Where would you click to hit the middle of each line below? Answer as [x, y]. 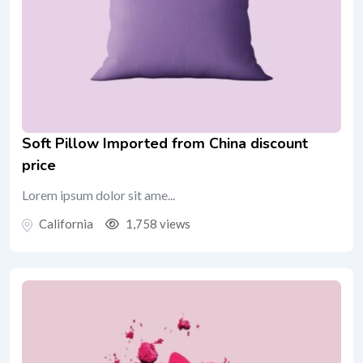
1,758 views [157, 224]
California [66, 224]
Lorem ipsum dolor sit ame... [98, 195]
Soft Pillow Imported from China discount [165, 144]
